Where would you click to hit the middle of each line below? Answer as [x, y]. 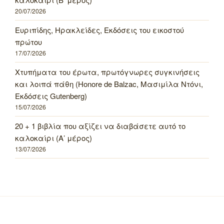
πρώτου [28, 42]
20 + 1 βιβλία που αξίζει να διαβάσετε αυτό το [100, 126]
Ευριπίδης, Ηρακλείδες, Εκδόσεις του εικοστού [99, 30]
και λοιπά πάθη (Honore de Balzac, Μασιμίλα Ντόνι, [109, 84]
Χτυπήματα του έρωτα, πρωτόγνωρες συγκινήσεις [107, 72]
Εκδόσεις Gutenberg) [51, 96]
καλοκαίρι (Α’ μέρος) [53, 138]
